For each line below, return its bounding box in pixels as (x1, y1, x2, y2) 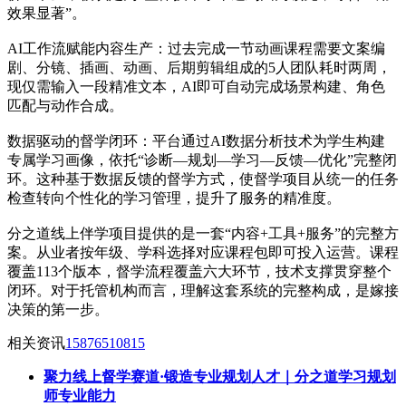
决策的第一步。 (7, 301, 109, 317)
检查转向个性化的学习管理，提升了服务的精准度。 (7, 189, 341, 206)
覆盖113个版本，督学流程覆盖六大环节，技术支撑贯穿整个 (7, 263, 391, 279)
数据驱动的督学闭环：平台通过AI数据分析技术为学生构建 (7, 132, 385, 149)
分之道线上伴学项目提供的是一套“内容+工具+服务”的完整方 (7, 225, 399, 241)
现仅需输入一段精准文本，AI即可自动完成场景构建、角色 (7, 78, 385, 94)
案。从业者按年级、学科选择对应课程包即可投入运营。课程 (7, 244, 399, 260)
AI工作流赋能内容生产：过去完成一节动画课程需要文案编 (7, 40, 385, 56)
